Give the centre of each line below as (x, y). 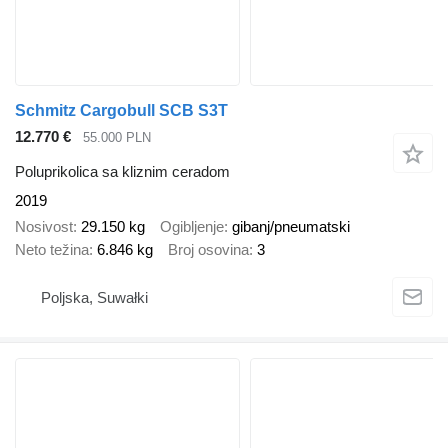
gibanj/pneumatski (291, 227)
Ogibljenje (192, 227)
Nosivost (44, 227)
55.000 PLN (117, 138)
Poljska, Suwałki (94, 298)
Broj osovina (208, 250)
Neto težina (52, 250)
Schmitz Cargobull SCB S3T (121, 111)
